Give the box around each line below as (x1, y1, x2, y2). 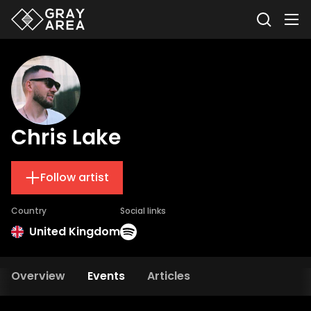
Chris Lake (11, 123, 121, 152)
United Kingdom (29, 224, 120, 239)
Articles (147, 268, 190, 284)
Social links (120, 205, 166, 217)
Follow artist (40, 169, 109, 185)
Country (11, 205, 47, 217)
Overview (11, 268, 65, 284)
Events (87, 268, 125, 284)
